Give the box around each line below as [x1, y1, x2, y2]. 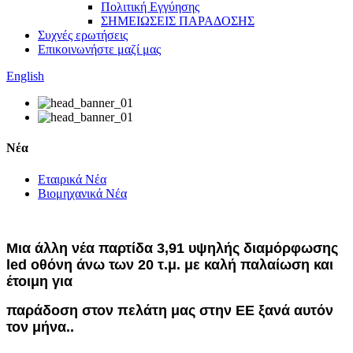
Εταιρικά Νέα [38, 172, 106, 186]
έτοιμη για [6, 273, 72, 289]
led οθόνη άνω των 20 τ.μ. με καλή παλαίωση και [6, 256, 333, 273]
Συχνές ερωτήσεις [38, 28, 128, 42]
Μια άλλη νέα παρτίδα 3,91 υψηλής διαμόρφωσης [6, 240, 338, 256]
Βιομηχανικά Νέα [38, 186, 127, 200]
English [6, 69, 44, 83]
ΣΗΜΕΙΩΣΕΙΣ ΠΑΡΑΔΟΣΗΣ [101, 14, 255, 28]
